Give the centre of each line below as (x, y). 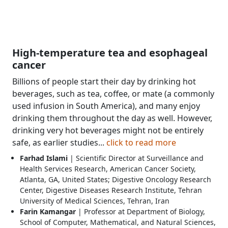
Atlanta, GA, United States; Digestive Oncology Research (116, 179)
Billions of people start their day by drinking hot (104, 81)
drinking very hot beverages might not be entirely (108, 130)
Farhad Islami (44, 158)
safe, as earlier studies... (59, 142)
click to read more (141, 142)
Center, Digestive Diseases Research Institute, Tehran (111, 190)
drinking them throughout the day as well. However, (112, 118)
